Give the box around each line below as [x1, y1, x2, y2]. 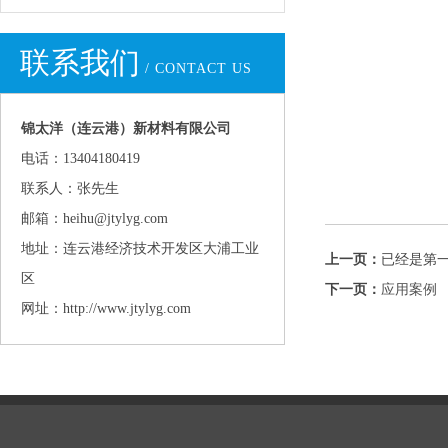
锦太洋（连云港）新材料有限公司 [21, 121, 231, 136]
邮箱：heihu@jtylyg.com [21, 211, 168, 226]
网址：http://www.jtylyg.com [21, 301, 191, 316]
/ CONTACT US [145, 61, 252, 76]
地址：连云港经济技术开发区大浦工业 [21, 241, 259, 256]
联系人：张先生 [21, 181, 119, 196]
